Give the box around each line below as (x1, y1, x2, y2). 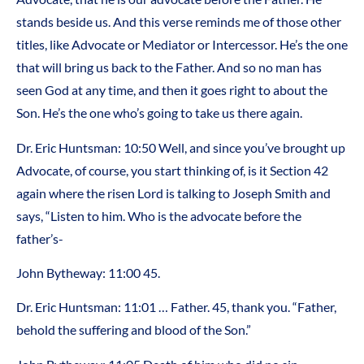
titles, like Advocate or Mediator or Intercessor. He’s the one (16, 37, 348, 53)
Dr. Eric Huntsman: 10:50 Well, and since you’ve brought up (16, 139, 345, 155)
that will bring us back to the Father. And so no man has (16, 59, 322, 76)
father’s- (16, 230, 63, 246)
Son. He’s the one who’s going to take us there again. (16, 105, 302, 121)
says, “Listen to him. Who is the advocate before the (16, 207, 301, 223)
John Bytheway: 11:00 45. (16, 265, 160, 281)
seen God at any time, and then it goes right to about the (16, 82, 327, 98)
